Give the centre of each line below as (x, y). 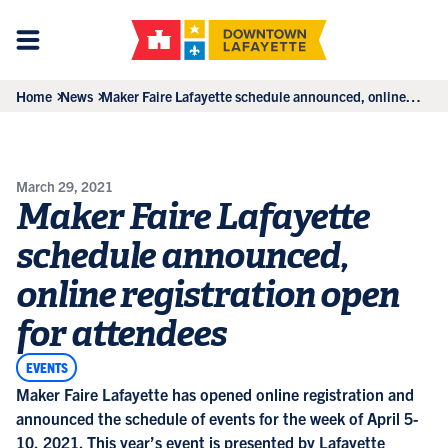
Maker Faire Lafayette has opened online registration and (215, 393)
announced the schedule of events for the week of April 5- (217, 417)
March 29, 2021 (64, 186)
